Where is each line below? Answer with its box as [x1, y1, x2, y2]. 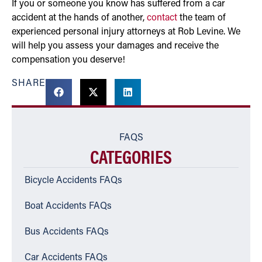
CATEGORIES [90, 142, 172, 169]
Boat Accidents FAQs [25, 201, 112, 211]
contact [147, 13, 177, 23]
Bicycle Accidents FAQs [25, 175, 122, 185]
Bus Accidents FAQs [25, 227, 109, 237]
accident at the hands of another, [12, 13, 147, 23]
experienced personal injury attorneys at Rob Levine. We [12, 27, 240, 37]
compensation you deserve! [12, 55, 125, 65]
